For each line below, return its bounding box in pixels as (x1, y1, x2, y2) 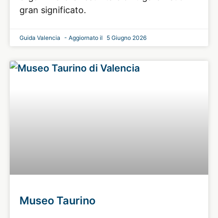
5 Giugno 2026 (105, 34, 146, 41)
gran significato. (19, 4, 86, 15)
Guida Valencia (19, 34, 62, 41)
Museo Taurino (19, 194, 95, 207)
